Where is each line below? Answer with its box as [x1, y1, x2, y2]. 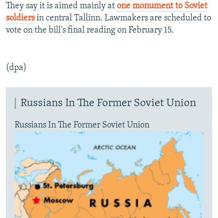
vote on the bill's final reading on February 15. [6, 26, 174, 36]
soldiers [6, 14, 35, 23]
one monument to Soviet [117, 1, 207, 11]
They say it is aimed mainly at [6, 1, 117, 11]
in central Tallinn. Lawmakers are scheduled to [35, 14, 211, 23]
